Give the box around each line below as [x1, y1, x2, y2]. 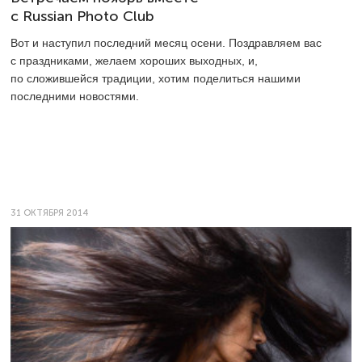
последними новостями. [11, 90, 139, 103]
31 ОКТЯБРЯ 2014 [11, 208, 88, 219]
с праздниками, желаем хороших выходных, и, [11, 54, 258, 68]
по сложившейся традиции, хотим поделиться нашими [11, 72, 301, 86]
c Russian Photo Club [11, 8, 154, 25]
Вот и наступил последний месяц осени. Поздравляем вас [11, 36, 322, 50]
